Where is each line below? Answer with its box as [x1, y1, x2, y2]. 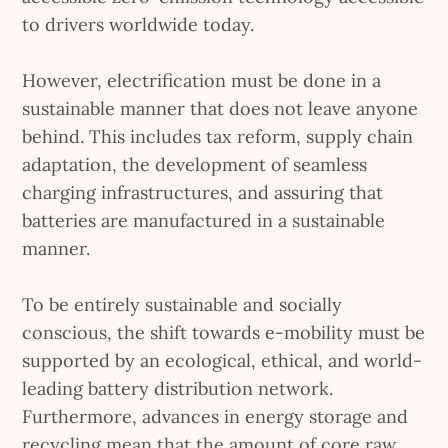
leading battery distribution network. [22, 377, 334, 401]
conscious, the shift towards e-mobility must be [22, 321, 426, 345]
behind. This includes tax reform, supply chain [22, 125, 414, 149]
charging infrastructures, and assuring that [22, 181, 384, 205]
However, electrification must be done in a [22, 69, 382, 93]
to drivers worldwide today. [22, 13, 255, 37]
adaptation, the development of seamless [22, 153, 368, 177]
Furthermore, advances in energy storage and [22, 405, 409, 429]
